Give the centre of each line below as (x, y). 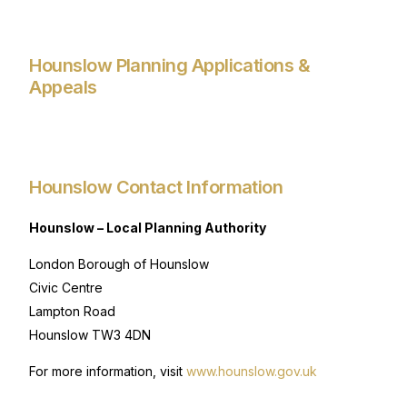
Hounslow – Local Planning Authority (148, 228)
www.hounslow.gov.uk (252, 372)
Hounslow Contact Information (156, 188)
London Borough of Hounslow (119, 264)
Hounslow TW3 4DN (90, 335)
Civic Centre (66, 288)
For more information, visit (108, 372)
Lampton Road (73, 312)
